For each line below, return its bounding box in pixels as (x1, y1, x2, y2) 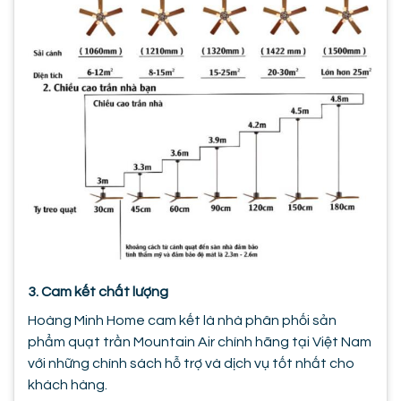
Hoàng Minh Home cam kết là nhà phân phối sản (28, 313, 337, 328)
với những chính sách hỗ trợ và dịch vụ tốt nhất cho (28, 356, 354, 371)
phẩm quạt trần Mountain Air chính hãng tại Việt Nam (28, 335, 371, 350)
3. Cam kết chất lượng (28, 285, 168, 300)
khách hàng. (28, 378, 110, 393)
